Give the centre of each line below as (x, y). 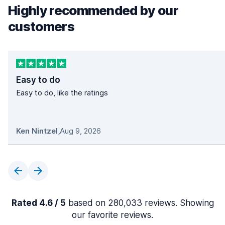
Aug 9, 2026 (80, 131)
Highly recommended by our (93, 10)
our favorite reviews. (113, 215)
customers (41, 26)
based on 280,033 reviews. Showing (140, 203)
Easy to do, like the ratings (62, 93)
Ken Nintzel (37, 131)
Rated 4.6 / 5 (38, 203)
